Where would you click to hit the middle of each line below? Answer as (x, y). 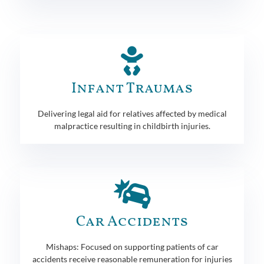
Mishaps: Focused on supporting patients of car (132, 246)
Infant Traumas (132, 88)
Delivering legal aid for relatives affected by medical (132, 113)
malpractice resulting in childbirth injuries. (132, 126)
